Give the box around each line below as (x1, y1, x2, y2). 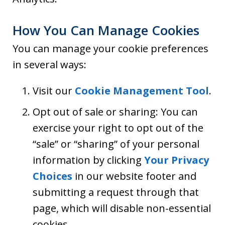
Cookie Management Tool (75, 84, 209, 97)
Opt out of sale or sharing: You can (33, 105, 198, 119)
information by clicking (33, 153, 144, 167)
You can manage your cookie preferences (13, 42, 208, 55)
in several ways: (13, 58, 86, 71)
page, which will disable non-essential (33, 201, 211, 215)
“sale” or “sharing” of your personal (33, 137, 199, 151)
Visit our (33, 84, 75, 97)
